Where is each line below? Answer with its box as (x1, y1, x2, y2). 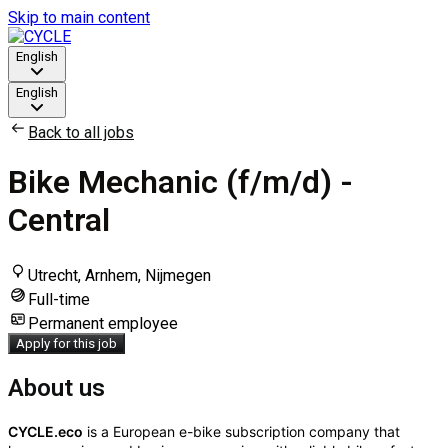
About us (8, 373, 105, 402)
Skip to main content (8, 8, 150, 27)
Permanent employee (28, 313, 178, 333)
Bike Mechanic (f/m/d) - (8, 163, 353, 202)
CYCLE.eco (8, 422, 83, 440)
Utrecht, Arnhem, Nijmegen (28, 265, 211, 285)
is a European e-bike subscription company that (83, 422, 400, 440)
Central (8, 201, 110, 240)
